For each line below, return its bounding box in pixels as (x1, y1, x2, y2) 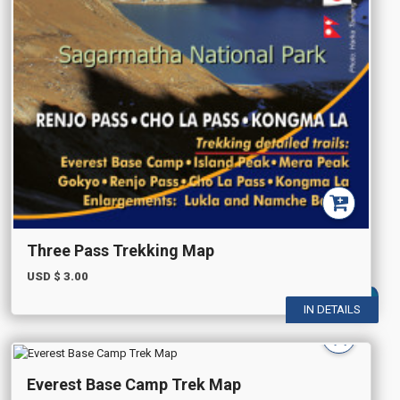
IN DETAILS (304, 303, 361, 316)
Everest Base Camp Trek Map (27, 375, 241, 394)
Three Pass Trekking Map (27, 241, 214, 260)
